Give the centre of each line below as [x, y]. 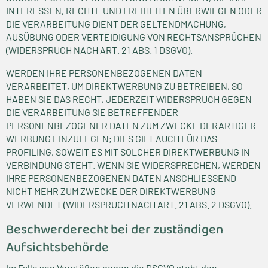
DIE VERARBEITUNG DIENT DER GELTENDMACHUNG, [116, 24]
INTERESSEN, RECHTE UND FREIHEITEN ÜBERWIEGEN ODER [134, 10]
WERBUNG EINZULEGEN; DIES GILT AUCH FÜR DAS [112, 138]
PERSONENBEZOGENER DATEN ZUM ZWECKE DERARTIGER [131, 125]
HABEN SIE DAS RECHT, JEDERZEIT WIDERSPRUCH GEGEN [129, 99]
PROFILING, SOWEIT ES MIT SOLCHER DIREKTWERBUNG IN [128, 152]
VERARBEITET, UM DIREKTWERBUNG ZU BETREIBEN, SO [124, 86]
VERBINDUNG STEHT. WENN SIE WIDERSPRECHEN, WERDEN [133, 165]
